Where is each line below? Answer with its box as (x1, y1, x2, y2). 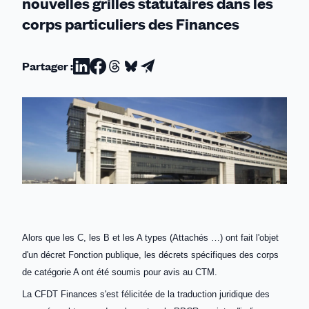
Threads (106, 109, 162, 130)
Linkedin (73, 109, 130, 130)
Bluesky (123, 109, 175, 130)
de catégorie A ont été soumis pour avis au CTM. (22, 266, 217, 277)
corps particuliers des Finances (22, 14, 239, 34)
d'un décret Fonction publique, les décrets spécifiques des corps (22, 249, 279, 260)
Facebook (90, 109, 156, 130)
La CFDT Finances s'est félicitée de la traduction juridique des (22, 289, 270, 300)
